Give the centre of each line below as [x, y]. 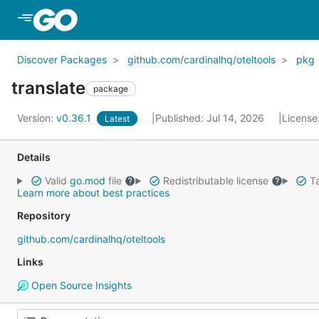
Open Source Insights [80, 285]
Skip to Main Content [137, 19]
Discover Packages [62, 59]
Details [34, 157]
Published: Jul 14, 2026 [211, 118]
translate [48, 88]
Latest [117, 119]
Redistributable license [215, 181]
